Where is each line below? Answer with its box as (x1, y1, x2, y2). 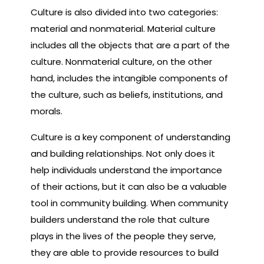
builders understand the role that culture (31, 213, 210, 226)
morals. (31, 104, 62, 117)
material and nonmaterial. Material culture (31, 22, 216, 35)
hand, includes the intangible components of (31, 71, 228, 84)
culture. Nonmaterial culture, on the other (31, 55, 212, 68)
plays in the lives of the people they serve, (31, 229, 216, 242)
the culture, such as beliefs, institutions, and (31, 88, 223, 101)
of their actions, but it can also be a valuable (31, 180, 227, 193)
